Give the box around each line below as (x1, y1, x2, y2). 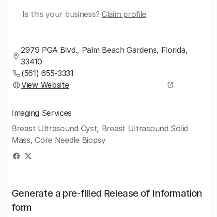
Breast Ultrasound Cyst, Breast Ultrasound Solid (12, 124, 188, 133)
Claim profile (102, 9, 147, 19)
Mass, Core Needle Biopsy (12, 135, 106, 145)
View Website (21, 80, 69, 90)
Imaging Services (12, 108, 72, 118)
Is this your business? (22, 9, 102, 19)
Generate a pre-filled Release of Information (12, 187, 202, 199)
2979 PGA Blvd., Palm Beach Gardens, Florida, (21, 45, 188, 55)
